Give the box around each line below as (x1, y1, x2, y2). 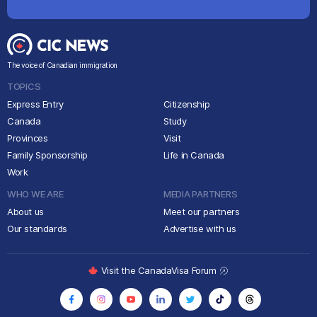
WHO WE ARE (7, 188, 64, 200)
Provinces (7, 132, 48, 144)
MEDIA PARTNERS (163, 188, 238, 200)
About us (7, 205, 44, 217)
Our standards (7, 222, 67, 234)
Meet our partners (163, 205, 240, 217)
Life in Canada (163, 149, 225, 161)
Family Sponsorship (7, 149, 88, 161)
